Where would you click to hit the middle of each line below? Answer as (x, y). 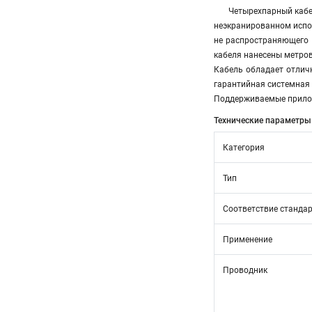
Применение (248, 240)
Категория (244, 148)
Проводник (245, 270)
